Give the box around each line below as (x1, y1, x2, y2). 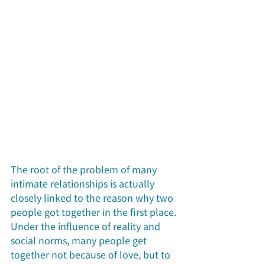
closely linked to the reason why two (11, 190, 176, 205)
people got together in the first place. (11, 205, 179, 219)
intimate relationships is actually (11, 176, 157, 191)
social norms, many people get (11, 233, 149, 248)
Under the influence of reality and (11, 219, 163, 234)
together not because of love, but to (11, 247, 173, 262)
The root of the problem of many (11, 162, 159, 177)
